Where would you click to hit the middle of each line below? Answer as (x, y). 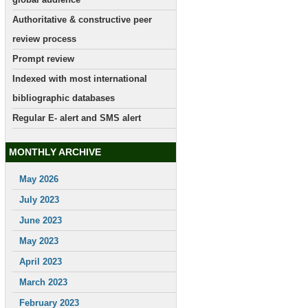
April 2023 (41, 262)
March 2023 (43, 282)
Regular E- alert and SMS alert (77, 118)
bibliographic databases (64, 98)
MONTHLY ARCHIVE (55, 152)
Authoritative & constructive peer (82, 20)
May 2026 (39, 179)
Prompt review (43, 59)
